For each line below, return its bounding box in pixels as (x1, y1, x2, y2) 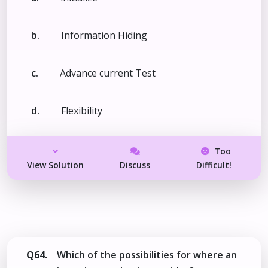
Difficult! (196, 159, 232, 170)
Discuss (120, 159, 151, 170)
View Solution (27, 159, 84, 170)
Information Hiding (61, 28, 147, 42)
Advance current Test (60, 66, 156, 80)
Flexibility (61, 103, 102, 117)
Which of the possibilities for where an (57, 248, 237, 261)
